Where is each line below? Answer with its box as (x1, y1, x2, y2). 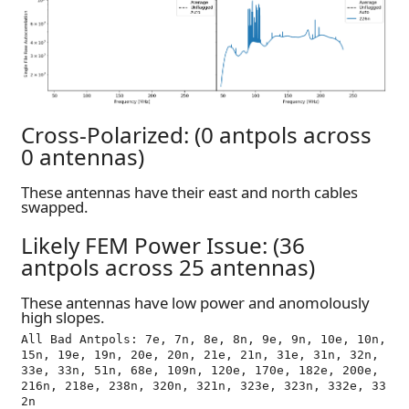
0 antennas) (21, 141, 144, 172)
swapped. (21, 196, 89, 218)
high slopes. (21, 307, 105, 329)
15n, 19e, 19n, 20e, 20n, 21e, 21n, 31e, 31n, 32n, (21, 348, 379, 362)
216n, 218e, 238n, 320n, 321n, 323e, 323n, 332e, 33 (21, 379, 386, 393)
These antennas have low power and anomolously (21, 292, 370, 314)
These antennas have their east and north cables (21, 182, 358, 204)
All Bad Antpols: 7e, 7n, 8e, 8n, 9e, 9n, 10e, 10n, (21, 332, 386, 346)
